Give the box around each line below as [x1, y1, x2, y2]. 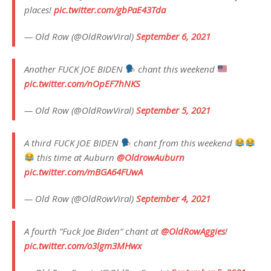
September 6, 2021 [136, 30, 211, 42]
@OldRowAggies [161, 224, 225, 237]
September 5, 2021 [136, 103, 211, 116]
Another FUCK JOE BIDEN [24, 62, 125, 75]
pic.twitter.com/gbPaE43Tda [54, 3, 166, 16]
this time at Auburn [34, 151, 117, 163]
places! [24, 3, 54, 16]
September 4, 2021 [136, 192, 211, 204]
